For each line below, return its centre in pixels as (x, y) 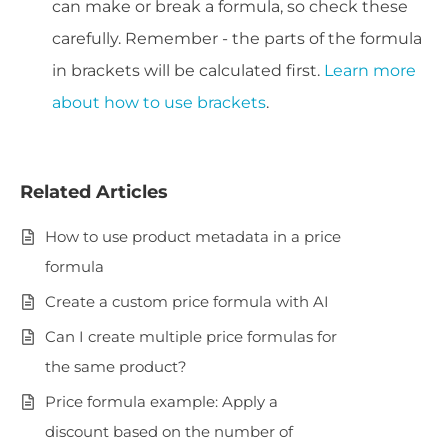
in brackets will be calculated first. (188, 70)
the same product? (116, 366)
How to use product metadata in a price (193, 236)
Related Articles (94, 191)
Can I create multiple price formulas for (191, 336)
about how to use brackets (159, 102)
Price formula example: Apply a (161, 401)
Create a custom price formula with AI (187, 301)
